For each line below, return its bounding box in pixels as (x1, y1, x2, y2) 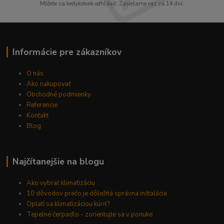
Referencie (26, 100, 58, 110)
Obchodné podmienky (26, 90, 91, 99)
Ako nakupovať (26, 79, 71, 89)
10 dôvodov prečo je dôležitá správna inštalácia (26, 189, 167, 198)
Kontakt (26, 111, 49, 120)
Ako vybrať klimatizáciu (26, 178, 95, 188)
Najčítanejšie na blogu (12, 155, 104, 168)
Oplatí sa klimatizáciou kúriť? (26, 199, 110, 209)
